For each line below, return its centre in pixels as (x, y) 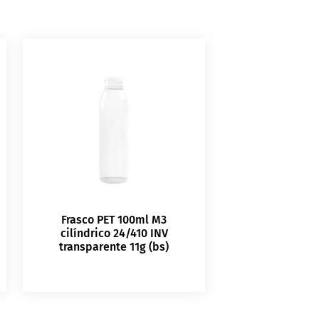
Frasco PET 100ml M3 (114, 220)
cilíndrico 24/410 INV (114, 234)
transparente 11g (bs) (114, 247)
